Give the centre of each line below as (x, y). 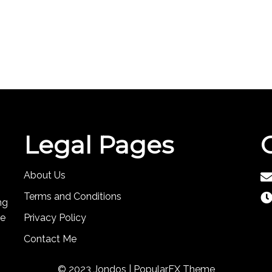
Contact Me (50, 239)
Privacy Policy (55, 217)
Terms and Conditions (73, 196)
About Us (45, 175)
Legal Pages (99, 144)
